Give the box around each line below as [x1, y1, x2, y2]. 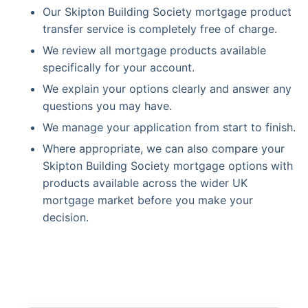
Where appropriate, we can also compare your [43, 142, 285, 155]
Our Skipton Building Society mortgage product [43, 5, 291, 19]
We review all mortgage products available [43, 43, 266, 57]
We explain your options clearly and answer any [43, 82, 291, 96]
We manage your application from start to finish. [43, 120, 296, 134]
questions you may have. [43, 99, 172, 113]
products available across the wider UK [43, 176, 247, 190]
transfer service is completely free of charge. [43, 22, 277, 36]
